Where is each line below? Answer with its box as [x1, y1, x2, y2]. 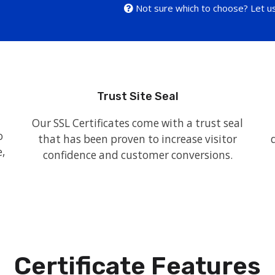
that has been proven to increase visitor [38, 132, 237, 146]
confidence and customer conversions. [42, 148, 233, 162]
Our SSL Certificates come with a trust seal [32, 116, 243, 130]
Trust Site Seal [96, 90, 179, 103]
